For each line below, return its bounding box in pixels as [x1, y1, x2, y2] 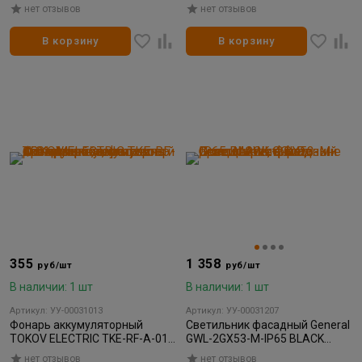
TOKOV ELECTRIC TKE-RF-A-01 [10, 331, 168, 345]
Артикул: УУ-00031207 [186, 305, 279, 316]
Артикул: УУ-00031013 [10, 305, 103, 316]
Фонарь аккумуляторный [10, 318, 143, 331]
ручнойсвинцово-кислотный [10, 345, 161, 359]
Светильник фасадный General [186, 318, 350, 331]
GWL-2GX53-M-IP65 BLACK [186, 331, 324, 345]
